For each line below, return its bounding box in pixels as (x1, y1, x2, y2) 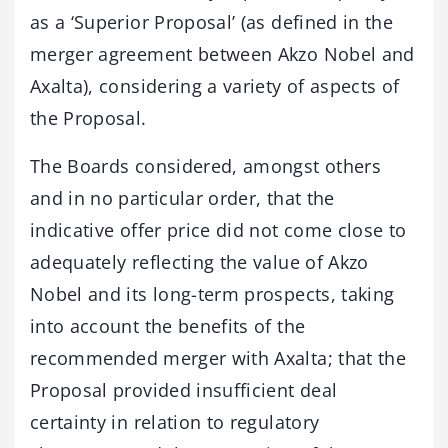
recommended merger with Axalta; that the (30, 345, 407, 370)
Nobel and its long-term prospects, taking (30, 281, 395, 306)
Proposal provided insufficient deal (30, 377, 338, 402)
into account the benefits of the (30, 313, 306, 338)
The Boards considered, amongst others (30, 153, 381, 178)
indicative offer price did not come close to (30, 217, 407, 242)
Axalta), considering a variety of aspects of (30, 73, 400, 98)
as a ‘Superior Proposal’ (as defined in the (30, 9, 394, 34)
